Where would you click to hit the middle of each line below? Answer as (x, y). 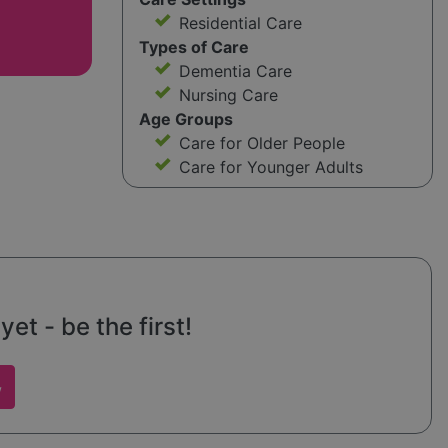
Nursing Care (228, 95)
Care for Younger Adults (270, 167)
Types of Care (193, 47)
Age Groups (185, 119)
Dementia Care (235, 71)
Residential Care (240, 23)
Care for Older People (261, 143)
